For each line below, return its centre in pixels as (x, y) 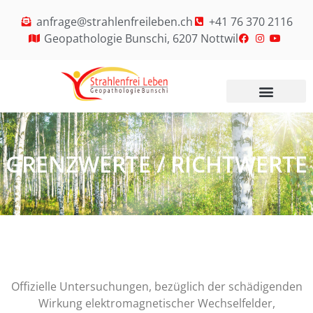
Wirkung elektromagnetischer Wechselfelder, (156, 304)
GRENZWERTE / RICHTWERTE (156, 163)
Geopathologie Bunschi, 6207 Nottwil (141, 38)
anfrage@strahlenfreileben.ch (115, 22)
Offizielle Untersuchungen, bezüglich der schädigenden (156, 287)
